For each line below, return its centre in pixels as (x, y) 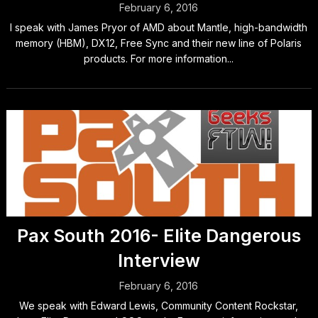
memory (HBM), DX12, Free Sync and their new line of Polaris (159, 43)
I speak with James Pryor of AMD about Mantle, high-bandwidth (159, 27)
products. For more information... (159, 59)
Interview (159, 261)
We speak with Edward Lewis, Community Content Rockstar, (159, 306)
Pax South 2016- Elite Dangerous (159, 236)
